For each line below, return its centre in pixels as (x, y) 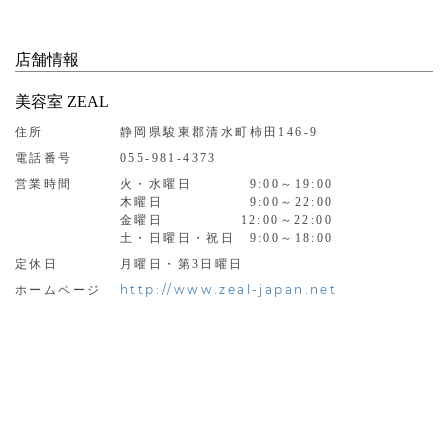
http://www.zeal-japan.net (229, 289)
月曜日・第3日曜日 (182, 263)
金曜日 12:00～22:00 (227, 219)
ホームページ (58, 289)
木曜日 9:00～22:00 (227, 201)
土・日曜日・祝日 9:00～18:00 (227, 237)
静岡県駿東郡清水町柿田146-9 (219, 131)
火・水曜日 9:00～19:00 (227, 183)
